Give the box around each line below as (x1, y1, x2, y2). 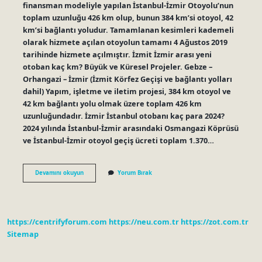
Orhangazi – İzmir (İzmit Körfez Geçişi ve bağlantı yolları (22, 73, 232, 84)
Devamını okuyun (35, 168, 84, 177)
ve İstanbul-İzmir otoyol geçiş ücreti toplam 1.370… (22, 135, 214, 146)
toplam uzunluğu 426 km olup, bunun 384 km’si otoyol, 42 (22, 12, 233, 23)
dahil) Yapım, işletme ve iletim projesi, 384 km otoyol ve (22, 85, 231, 96)
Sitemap (7, 229, 39, 240)
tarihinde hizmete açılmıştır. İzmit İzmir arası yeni (22, 49, 212, 60)
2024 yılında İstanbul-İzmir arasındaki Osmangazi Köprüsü (22, 122, 239, 133)
